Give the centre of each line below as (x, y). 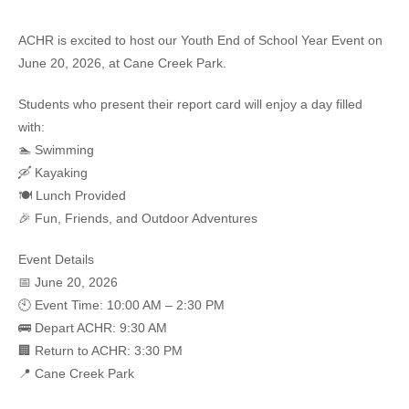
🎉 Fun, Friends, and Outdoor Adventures (138, 218)
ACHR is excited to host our (100, 40)
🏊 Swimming (56, 150)
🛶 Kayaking (53, 173)
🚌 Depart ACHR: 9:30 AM (93, 328)
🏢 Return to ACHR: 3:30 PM (100, 351)
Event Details (56, 259)
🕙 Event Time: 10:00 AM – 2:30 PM (121, 305)
